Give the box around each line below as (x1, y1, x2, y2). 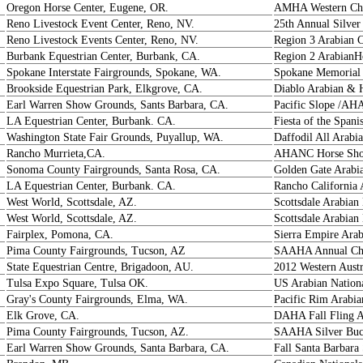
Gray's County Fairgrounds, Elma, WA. (6, 293, 188, 305)
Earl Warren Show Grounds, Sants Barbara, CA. (6, 99, 228, 111)
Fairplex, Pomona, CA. (6, 228, 113, 241)
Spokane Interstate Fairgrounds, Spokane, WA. (6, 66, 221, 79)
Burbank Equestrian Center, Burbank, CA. (6, 50, 200, 62)
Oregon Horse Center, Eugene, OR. (6, 2, 169, 14)
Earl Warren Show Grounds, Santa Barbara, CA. (6, 342, 229, 354)
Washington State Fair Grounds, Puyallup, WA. (6, 131, 224, 143)
